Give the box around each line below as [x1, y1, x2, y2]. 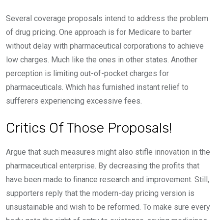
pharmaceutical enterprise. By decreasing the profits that [6, 161, 199, 171]
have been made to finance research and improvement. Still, [6, 175, 209, 185]
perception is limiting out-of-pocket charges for [6, 69, 169, 79]
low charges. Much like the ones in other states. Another [6, 55, 197, 65]
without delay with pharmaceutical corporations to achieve [6, 41, 204, 51]
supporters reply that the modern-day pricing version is [6, 189, 194, 198]
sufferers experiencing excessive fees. [6, 96, 142, 106]
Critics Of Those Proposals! [6, 119, 172, 137]
